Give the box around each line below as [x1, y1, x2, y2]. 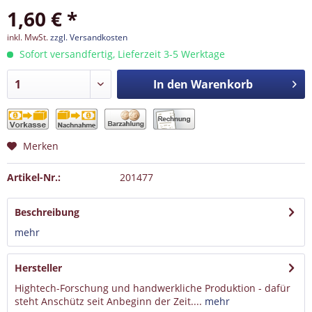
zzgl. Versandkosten [50, 31, 127, 43]
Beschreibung [15, 205, 79, 219]
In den [153, 77, 188, 92]
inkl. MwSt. [7, 31, 50, 43]
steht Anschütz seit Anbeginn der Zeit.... [15, 295, 202, 308]
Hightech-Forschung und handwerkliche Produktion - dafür [15, 281, 290, 295]
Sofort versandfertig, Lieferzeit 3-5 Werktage [17, 47, 225, 61]
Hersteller [15, 261, 62, 274]
